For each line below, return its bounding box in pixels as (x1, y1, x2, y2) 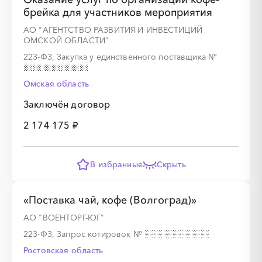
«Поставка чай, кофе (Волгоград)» (23, 194, 196, 206)
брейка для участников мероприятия (23, 6, 212, 19)
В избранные (90, 159, 143, 170)
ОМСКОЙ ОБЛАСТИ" (23, 35, 109, 46)
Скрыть (156, 159, 186, 170)
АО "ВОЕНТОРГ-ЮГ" (23, 212, 105, 223)
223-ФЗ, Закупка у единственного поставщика (23, 51, 209, 62)
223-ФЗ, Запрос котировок (23, 229, 133, 239)
